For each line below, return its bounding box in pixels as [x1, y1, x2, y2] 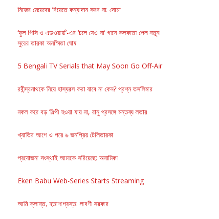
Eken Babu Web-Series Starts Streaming [18, 175, 144, 185]
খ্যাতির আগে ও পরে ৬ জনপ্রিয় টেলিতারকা [18, 130, 113, 139]
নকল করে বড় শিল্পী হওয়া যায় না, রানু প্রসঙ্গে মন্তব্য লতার [18, 107, 147, 116]
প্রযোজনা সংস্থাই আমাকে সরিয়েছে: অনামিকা [18, 153, 118, 162]
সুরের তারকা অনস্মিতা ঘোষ [18, 38, 76, 47]
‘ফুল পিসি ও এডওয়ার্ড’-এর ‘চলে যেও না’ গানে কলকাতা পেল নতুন [18, 27, 159, 37]
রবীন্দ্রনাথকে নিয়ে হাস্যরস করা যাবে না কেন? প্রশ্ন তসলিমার [18, 84, 153, 93]
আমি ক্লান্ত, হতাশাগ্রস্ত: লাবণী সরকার [18, 198, 109, 208]
